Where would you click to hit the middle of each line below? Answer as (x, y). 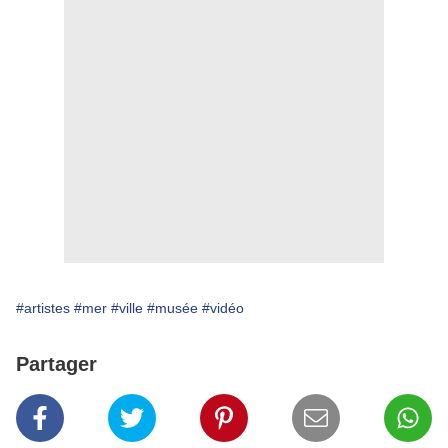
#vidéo (223, 308)
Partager (56, 364)
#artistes (43, 308)
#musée (172, 308)
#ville (127, 308)
